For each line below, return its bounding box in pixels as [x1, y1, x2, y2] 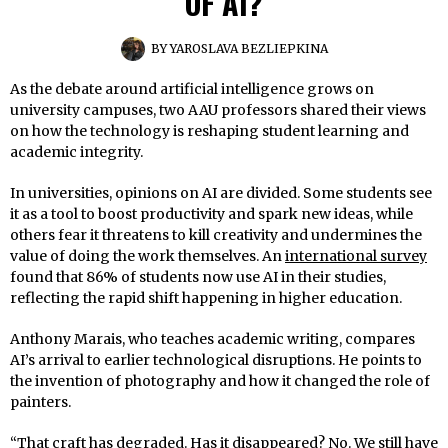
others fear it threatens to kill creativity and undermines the [10, 225, 422, 244]
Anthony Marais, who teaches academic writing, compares [10, 329, 415, 348]
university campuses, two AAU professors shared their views [10, 100, 426, 119]
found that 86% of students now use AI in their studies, [10, 267, 386, 286]
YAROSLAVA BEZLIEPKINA [169, 40, 328, 56]
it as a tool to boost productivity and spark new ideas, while [10, 204, 413, 223]
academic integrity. [10, 142, 143, 161]
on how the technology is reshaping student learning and [10, 121, 409, 140]
